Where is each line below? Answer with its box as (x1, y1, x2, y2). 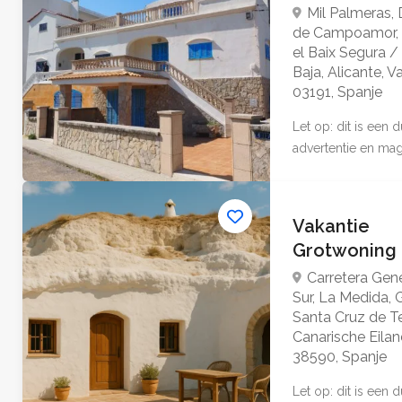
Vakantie (292, 215, 370, 237)
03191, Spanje (292, 83, 382, 100)
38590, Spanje (292, 348, 387, 365)
